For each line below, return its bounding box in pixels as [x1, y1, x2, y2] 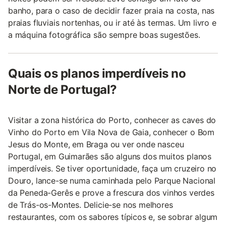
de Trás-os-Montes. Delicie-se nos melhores [8, 199, 173, 210]
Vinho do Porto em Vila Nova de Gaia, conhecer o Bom [8, 127, 215, 137]
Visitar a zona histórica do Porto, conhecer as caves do [8, 115, 216, 125]
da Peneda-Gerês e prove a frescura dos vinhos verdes [8, 187, 214, 198]
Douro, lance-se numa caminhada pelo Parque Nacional [8, 175, 216, 186]
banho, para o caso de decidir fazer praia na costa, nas [8, 5, 215, 16]
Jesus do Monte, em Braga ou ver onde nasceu [8, 139, 184, 149]
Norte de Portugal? [8, 82, 117, 97]
